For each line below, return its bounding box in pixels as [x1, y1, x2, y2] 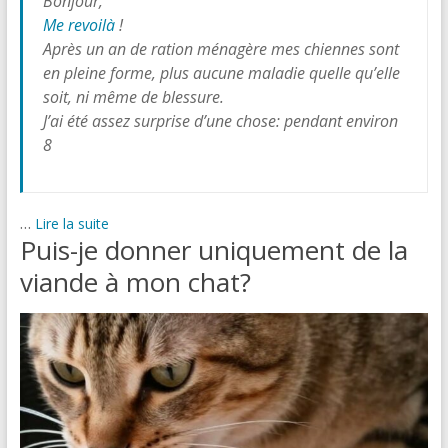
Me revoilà [42, 13, 115, 36]
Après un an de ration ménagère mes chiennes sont [42, 37, 399, 60]
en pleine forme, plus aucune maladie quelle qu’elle [42, 61, 400, 84]
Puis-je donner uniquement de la [19, 231, 408, 268]
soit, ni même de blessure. [42, 85, 224, 108]
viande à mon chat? [19, 263, 251, 300]
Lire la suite [34, 213, 109, 233]
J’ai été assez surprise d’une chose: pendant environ [42, 109, 398, 132]
